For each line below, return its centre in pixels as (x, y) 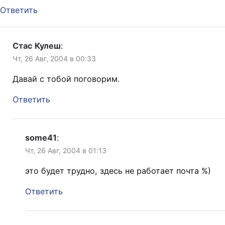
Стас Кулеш (37, 46)
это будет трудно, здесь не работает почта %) (118, 171)
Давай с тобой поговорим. (66, 79)
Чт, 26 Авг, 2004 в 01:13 (66, 151)
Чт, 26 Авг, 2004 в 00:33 (54, 59)
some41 (41, 138)
